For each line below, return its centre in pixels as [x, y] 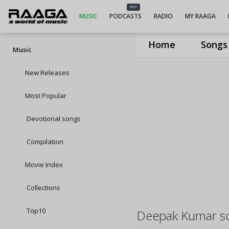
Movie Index [44, 165]
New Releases [47, 73]
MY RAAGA [200, 16]
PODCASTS [125, 16]
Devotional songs [53, 119]
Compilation [44, 142]
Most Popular [46, 96]
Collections [43, 188]
